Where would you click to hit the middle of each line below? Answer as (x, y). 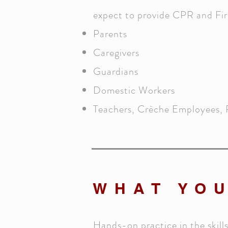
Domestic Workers (134, 90)
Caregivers (116, 53)
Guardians (116, 72)
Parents (110, 34)
